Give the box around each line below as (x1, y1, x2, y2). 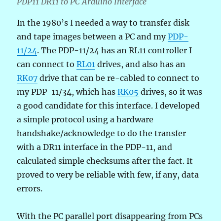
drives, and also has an (95, 59, 186, 69)
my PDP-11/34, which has (17, 86, 118, 97)
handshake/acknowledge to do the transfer (17, 128, 186, 138)
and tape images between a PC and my (17, 31, 168, 41)
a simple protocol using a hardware (17, 114, 154, 124)
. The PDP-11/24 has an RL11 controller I (37, 45, 192, 55)
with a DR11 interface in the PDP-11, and (17, 142, 173, 152)
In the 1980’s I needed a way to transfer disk (17, 17, 190, 28)
